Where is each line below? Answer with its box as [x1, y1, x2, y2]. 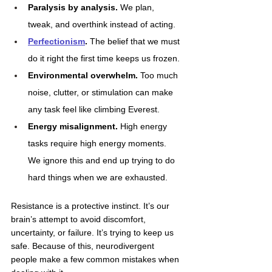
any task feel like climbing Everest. [28, 104, 160, 114]
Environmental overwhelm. [28, 70, 138, 80]
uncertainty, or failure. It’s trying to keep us [11, 228, 176, 237]
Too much [138, 70, 180, 80]
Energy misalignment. [28, 121, 120, 131]
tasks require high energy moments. [28, 138, 169, 148]
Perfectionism [28, 36, 85, 46]
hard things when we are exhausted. [28, 172, 168, 182]
